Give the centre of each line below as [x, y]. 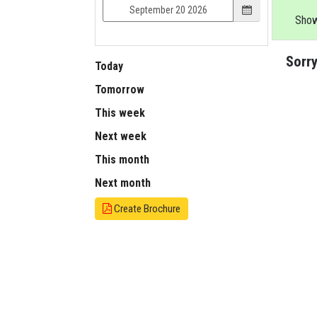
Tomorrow [120, 90]
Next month [123, 183]
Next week [121, 137]
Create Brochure [146, 209]
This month [122, 160]
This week [120, 113]
